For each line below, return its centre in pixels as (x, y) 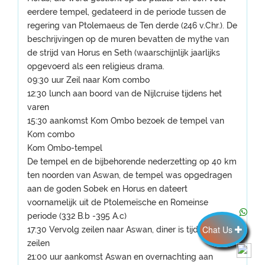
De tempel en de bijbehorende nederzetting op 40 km (132, 161)
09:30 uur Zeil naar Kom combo (88, 80)
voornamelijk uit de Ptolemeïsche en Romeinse (118, 202)
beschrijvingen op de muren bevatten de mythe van (128, 39)
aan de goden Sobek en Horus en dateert (107, 189)
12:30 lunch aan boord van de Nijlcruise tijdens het (125, 93)
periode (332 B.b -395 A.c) (77, 216)
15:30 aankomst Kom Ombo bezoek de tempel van (126, 121)
